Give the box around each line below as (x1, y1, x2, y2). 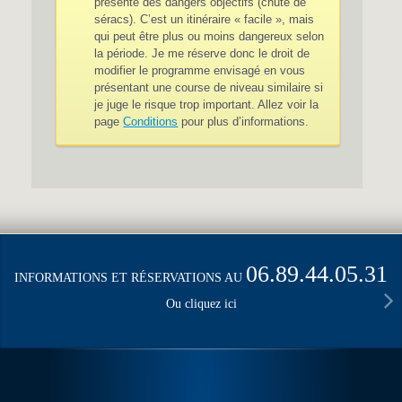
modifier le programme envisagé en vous (94, 64, 306, 77)
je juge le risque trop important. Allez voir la (94, 98, 319, 111)
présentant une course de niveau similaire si (94, 81, 324, 94)
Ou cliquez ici (165, 297, 237, 310)
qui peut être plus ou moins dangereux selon (94, 30, 325, 43)
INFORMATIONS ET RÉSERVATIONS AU (14, 271, 246, 284)
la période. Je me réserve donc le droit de (94, 47, 310, 60)
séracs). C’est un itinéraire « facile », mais (94, 13, 315, 26)
